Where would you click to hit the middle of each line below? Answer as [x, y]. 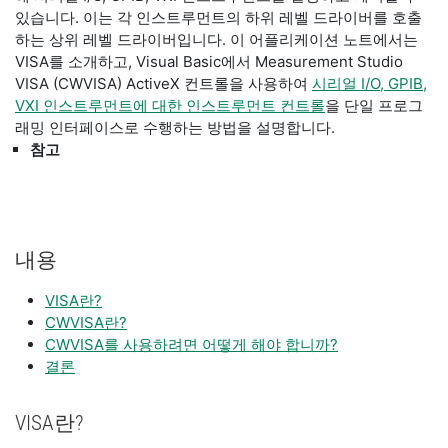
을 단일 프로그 [374, 105]
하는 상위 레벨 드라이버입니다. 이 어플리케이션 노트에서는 [216, 39]
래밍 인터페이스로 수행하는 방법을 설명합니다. [175, 127]
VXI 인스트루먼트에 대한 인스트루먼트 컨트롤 [170, 105]
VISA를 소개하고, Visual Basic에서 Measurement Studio [209, 61]
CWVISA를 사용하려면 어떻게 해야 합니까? [191, 344]
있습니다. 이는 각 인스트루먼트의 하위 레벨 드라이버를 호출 [218, 17]
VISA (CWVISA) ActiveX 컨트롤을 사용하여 [163, 83]
